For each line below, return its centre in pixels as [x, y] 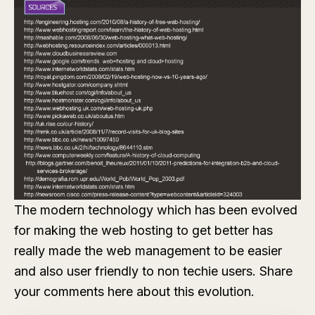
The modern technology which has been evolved [156, 210]
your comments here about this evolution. [134, 291]
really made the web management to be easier [148, 250]
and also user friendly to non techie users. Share [153, 271]
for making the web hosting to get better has [143, 230]
